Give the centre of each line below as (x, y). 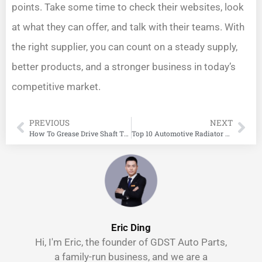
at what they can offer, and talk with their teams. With (128, 27)
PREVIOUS (49, 123)
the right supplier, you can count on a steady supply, (125, 47)
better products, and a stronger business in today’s (124, 67)
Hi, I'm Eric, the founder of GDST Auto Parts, (131, 242)
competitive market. (56, 87)
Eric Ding (131, 228)
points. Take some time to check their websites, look (128, 7)
